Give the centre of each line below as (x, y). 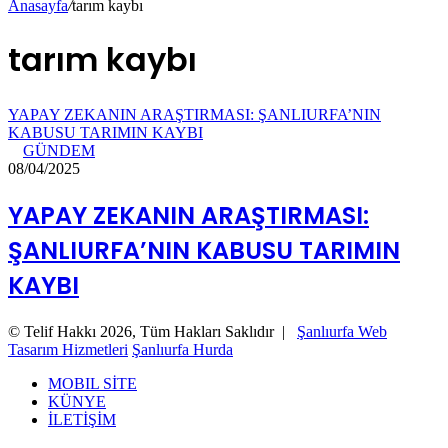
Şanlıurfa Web (342, 331)
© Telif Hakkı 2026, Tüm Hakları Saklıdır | (152, 331)
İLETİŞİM (82, 419)
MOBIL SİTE (92, 383)
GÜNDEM (59, 150)
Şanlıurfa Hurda (182, 349)
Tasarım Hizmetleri (68, 349)
